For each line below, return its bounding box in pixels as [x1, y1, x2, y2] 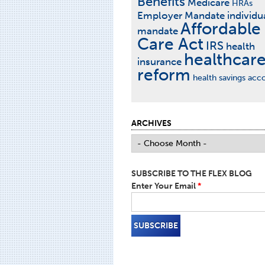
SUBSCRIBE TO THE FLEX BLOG [131, 169, 252, 179]
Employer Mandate [137, 9, 225, 21]
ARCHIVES [131, 118, 172, 128]
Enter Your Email [131, 181, 198, 191]
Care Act [137, 34, 203, 54]
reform [137, 65, 190, 85]
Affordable [180, 19, 261, 38]
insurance [137, 56, 182, 67]
